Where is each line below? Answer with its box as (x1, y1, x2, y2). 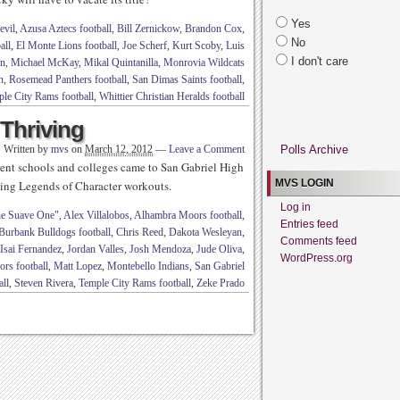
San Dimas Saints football (132, 73, 242, 86)
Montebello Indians (107, 260, 189, 272)
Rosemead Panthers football (9, 73, 127, 86)
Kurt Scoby (172, 39, 221, 52)
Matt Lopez (54, 260, 102, 272)
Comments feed (280, 235, 357, 247)
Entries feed (280, 218, 338, 230)
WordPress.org (280, 252, 353, 264)
